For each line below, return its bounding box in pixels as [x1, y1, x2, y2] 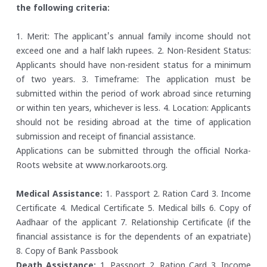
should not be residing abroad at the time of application [16, 118, 251, 129]
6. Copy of [206, 204, 251, 215]
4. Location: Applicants [160, 104, 252, 114]
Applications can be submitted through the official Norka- [16, 147, 251, 157]
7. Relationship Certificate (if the [116, 218, 251, 229]
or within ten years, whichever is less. [16, 104, 161, 114]
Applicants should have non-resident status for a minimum [16, 61, 251, 72]
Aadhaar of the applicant [16, 218, 117, 229]
